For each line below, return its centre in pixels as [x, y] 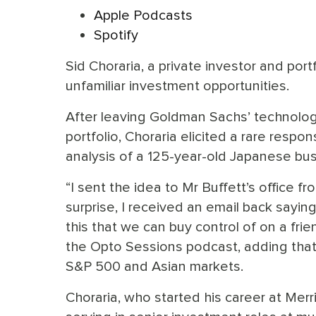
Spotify [116, 35]
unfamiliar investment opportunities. [177, 85]
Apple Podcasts [143, 15]
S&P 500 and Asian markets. [154, 266]
